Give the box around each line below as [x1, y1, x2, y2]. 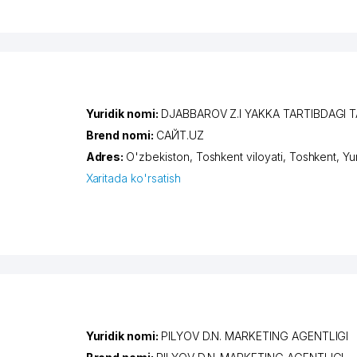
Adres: [85, 149, 127, 163]
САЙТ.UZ [156, 127, 204, 142]
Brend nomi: [85, 127, 156, 142]
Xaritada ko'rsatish [85, 171, 181, 185]
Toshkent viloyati [195, 149, 283, 163]
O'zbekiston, [126, 149, 196, 163]
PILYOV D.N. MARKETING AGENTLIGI [160, 328, 349, 343]
